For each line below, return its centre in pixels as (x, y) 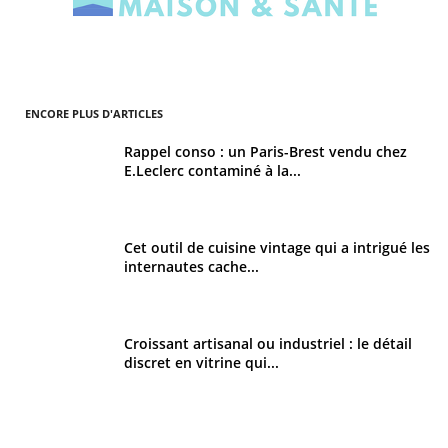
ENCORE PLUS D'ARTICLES (94, 114)
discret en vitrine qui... (201, 363)
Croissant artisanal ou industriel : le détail (268, 344)
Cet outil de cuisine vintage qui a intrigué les (277, 248)
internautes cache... (191, 267)
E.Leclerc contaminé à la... (212, 171)
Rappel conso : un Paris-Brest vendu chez (265, 152)
